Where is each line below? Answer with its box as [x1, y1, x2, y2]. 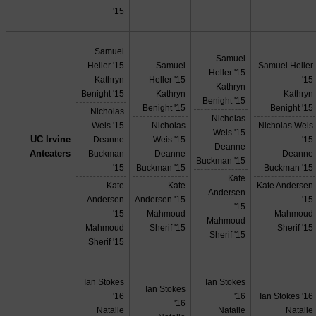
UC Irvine [30, 134, 71, 145]
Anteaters [29, 148, 71, 159]
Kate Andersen [257, 181, 314, 190]
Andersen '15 [135, 195, 186, 205]
